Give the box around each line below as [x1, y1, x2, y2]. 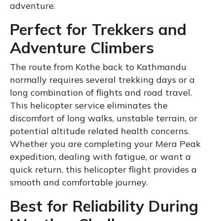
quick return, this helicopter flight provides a [10, 163, 197, 175]
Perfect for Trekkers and [10, 19, 186, 39]
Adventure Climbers [10, 37, 154, 57]
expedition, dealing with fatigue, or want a [10, 150, 191, 162]
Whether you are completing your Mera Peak [10, 138, 201, 149]
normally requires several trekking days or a [10, 74, 195, 85]
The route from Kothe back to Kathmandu [10, 61, 186, 73]
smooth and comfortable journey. [10, 176, 147, 188]
